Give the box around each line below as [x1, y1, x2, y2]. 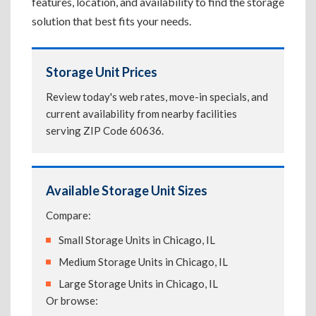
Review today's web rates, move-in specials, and [46, 90, 268, 103]
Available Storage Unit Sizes [46, 183, 207, 198]
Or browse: [46, 294, 98, 307]
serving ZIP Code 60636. [46, 124, 164, 137]
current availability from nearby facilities [46, 107, 237, 120]
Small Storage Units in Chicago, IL [59, 233, 215, 246]
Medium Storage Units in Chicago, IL [59, 255, 228, 268]
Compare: [46, 209, 91, 221]
